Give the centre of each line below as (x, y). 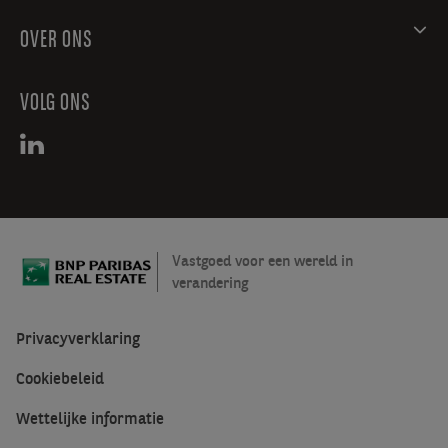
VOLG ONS (55, 102)
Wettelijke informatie (90, 418)
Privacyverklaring (78, 338)
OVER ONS (56, 39)
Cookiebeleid (60, 378)
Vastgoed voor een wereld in (263, 261)
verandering (210, 283)
